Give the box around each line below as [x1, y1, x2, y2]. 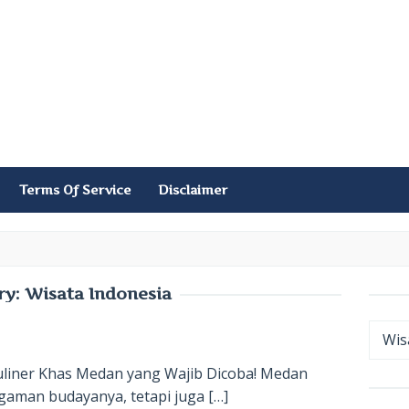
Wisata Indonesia [24, 284, 172, 303]
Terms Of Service [19, 182, 131, 197]
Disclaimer [158, 182, 227, 197]
